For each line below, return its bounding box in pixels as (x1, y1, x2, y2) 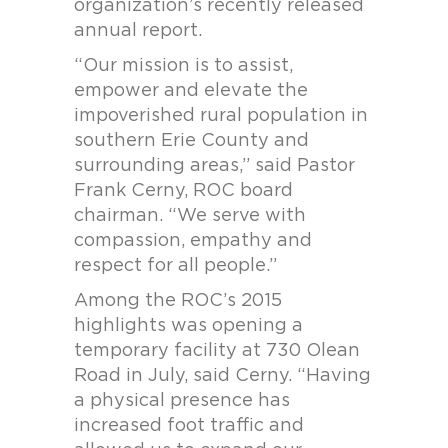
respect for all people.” (74, 257, 277, 275)
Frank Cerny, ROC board (74, 182, 293, 200)
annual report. (74, 22, 202, 40)
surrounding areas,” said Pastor (74, 157, 355, 175)
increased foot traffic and (74, 417, 304, 435)
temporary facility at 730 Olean (74, 342, 360, 360)
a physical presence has (74, 392, 290, 410)
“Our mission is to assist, (74, 57, 293, 75)
